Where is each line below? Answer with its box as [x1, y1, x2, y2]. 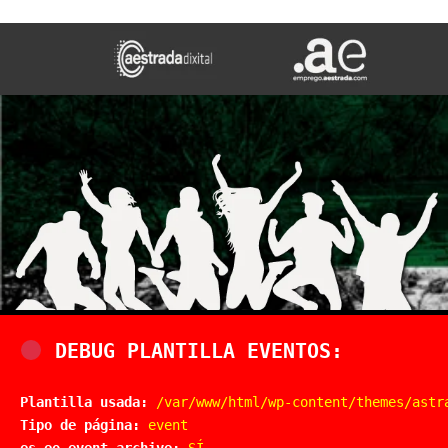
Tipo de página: [20, 417, 140, 433]
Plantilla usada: [20, 394, 148, 410]
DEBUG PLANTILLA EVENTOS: [42, 339, 343, 363]
